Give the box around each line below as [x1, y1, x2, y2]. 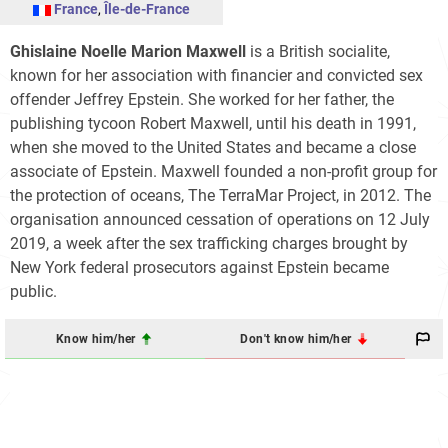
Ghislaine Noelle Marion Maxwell [10, 42, 246, 62]
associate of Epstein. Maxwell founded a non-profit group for [10, 162, 437, 182]
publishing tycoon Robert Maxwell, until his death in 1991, [10, 114, 416, 134]
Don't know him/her [240, 331, 355, 346]
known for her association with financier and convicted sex [10, 66, 423, 86]
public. [10, 282, 57, 302]
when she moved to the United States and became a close [10, 138, 416, 158]
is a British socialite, [246, 42, 390, 62]
